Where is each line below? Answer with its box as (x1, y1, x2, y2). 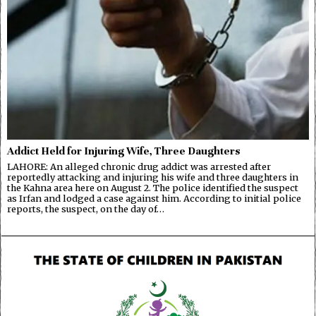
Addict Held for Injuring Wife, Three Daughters (7, 143, 240, 157)
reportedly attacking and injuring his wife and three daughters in (7, 171, 298, 183)
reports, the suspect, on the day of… (7, 202, 164, 214)
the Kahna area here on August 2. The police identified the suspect (7, 181, 298, 193)
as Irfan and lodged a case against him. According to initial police (7, 192, 301, 204)
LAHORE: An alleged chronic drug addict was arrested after (7, 160, 271, 172)
